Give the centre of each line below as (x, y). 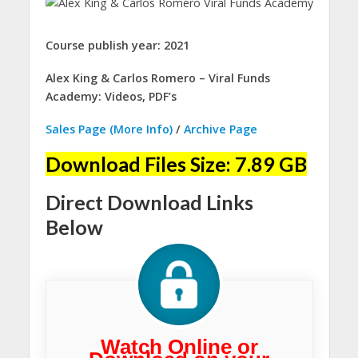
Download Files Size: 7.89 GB (176, 164)
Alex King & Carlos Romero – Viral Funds (157, 78)
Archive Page (220, 129)
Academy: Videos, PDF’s (111, 96)
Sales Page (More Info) (109, 129)
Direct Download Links (149, 202)
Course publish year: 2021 (117, 45)
